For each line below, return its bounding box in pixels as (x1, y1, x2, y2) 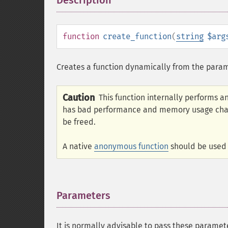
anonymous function (94, 141, 168, 151)
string (176, 32, 204, 41)
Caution (63, 92, 95, 103)
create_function (103, 32, 172, 41)
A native (63, 141, 94, 151)
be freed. (63, 117, 96, 127)
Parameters (56, 189, 110, 202)
